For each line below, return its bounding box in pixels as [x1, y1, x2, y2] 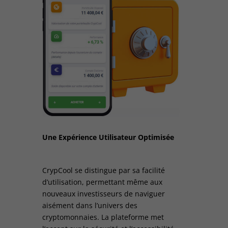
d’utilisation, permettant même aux [42, 177, 162, 187]
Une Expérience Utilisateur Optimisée [42, 132, 174, 142]
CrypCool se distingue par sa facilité [42, 165, 165, 176]
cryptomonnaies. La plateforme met [42, 212, 164, 222]
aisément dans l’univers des [42, 201, 137, 211]
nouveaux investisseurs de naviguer [42, 189, 165, 199]
